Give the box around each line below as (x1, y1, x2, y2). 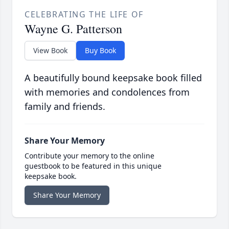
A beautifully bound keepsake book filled (25, 72, 202, 84)
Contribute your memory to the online (25, 151, 154, 161)
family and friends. (25, 100, 105, 113)
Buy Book (85, 45, 116, 56)
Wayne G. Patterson (25, 20, 122, 37)
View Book (33, 45, 67, 56)
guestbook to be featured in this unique (25, 161, 162, 171)
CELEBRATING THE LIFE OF (25, 9, 144, 20)
